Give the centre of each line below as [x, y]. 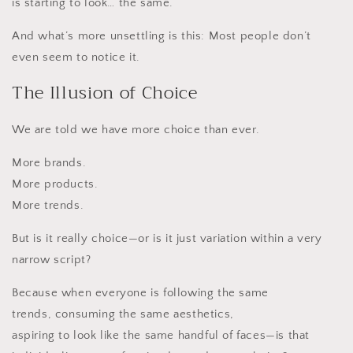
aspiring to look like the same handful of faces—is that [161, 335]
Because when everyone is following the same [140, 292]
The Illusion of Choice [105, 93]
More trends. [48, 205]
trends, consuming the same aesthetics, [123, 314]
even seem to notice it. [76, 57]
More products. [55, 184]
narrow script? [52, 259]
